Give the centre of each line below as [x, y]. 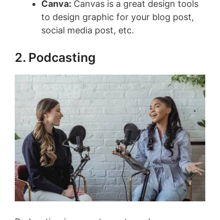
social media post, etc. [88, 30]
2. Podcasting [55, 57]
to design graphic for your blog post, [118, 17]
